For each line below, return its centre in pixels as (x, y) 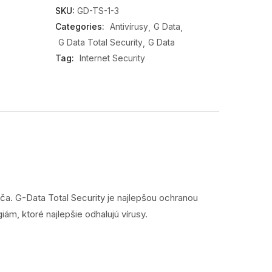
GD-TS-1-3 (98, 11)
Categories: (81, 26)
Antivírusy (129, 26)
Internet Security (112, 58)
